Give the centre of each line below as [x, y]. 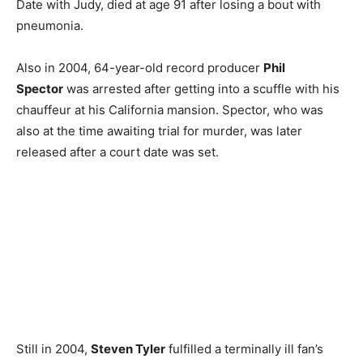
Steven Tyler [128, 348]
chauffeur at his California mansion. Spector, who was [170, 109]
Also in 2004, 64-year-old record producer [140, 67]
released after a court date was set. [117, 152]
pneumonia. [50, 25]
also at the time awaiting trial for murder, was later [159, 130]
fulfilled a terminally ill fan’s [244, 348]
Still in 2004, [53, 348]
